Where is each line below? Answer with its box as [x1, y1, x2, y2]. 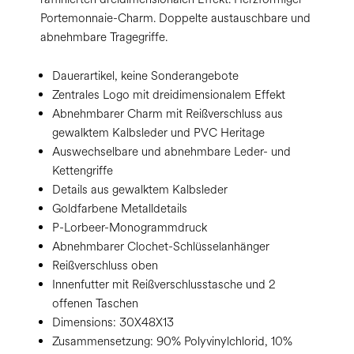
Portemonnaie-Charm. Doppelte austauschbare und [40, 10, 311, 27]
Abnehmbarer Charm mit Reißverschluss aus [52, 106, 283, 122]
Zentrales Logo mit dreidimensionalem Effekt [52, 87, 285, 104]
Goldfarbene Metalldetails [52, 201, 187, 217]
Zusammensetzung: [52, 333, 153, 350]
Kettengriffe [52, 163, 113, 179]
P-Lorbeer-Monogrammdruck [52, 220, 207, 236]
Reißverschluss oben [52, 258, 158, 274]
